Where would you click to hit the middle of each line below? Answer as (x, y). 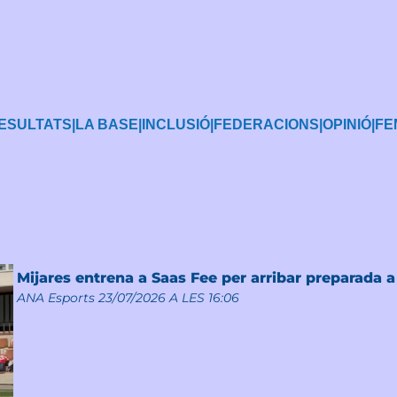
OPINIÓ (347, 124)
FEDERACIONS (266, 124)
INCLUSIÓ (176, 124)
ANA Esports (55, 297)
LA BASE (107, 124)
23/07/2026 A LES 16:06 (168, 297)
